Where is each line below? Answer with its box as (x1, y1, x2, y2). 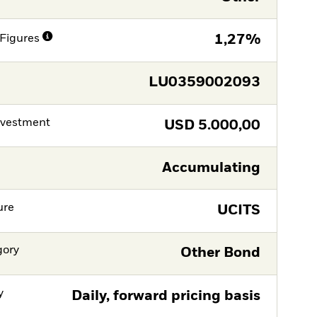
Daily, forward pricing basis (71, 289, 260, 303)
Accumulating (161, 161, 260, 175)
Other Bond (180, 246, 260, 260)
